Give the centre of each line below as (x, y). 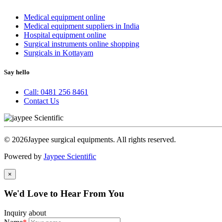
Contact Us (41, 101)
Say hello (17, 72)
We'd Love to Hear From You (64, 194)
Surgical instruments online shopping (82, 44)
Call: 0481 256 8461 (56, 92)
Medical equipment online (64, 17)
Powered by (24, 156)
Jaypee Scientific (70, 156)
